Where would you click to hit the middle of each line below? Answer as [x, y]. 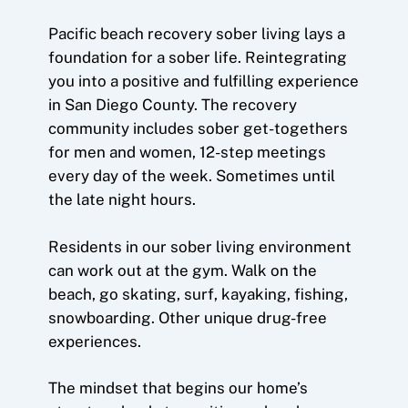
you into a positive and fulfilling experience [203, 82]
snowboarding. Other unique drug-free [187, 317]
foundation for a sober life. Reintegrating [197, 58]
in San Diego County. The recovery [172, 105]
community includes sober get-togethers [198, 129]
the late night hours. [122, 200]
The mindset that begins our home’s [178, 388]
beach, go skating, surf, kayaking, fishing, [198, 294]
